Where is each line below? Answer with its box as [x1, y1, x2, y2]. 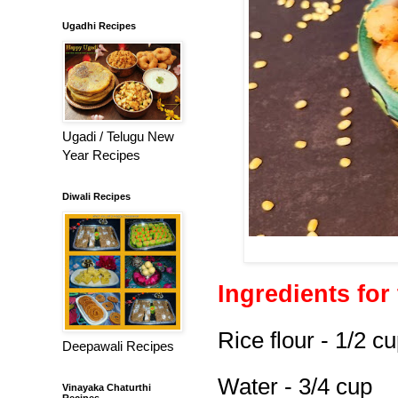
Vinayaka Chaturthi [62, 381, 151, 393]
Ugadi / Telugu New [62, 128, 174, 144]
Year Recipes [62, 147, 140, 163]
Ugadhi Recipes [62, 20, 136, 31]
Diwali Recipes [62, 190, 131, 202]
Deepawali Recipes [62, 338, 174, 354]
